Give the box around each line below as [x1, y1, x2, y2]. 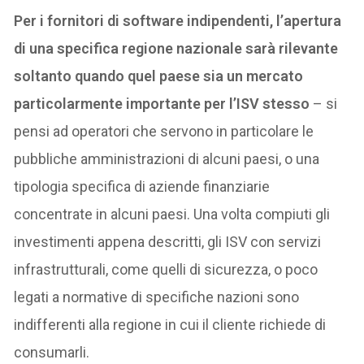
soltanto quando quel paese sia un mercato [14, 67, 304, 84]
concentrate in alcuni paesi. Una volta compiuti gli [14, 206, 331, 223]
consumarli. [14, 344, 90, 361]
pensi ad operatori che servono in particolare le [14, 123, 314, 140]
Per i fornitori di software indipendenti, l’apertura [14, 12, 342, 29]
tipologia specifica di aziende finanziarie [14, 178, 271, 195]
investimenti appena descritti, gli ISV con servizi [14, 233, 322, 250]
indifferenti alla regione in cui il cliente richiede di [14, 316, 327, 333]
